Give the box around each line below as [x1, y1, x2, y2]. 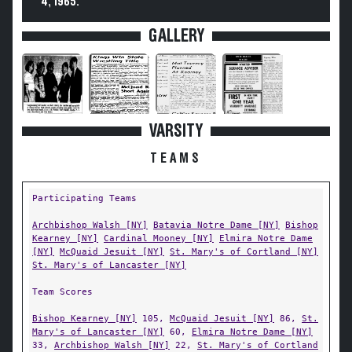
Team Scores [32, 286, 93, 297]
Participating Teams [32, 192, 137, 203]
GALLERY [148, 27, 204, 46]
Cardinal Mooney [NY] [104, 233, 214, 244]
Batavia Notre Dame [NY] [153, 219, 280, 230]
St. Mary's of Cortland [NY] [170, 246, 318, 257]
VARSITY [149, 122, 203, 141]
